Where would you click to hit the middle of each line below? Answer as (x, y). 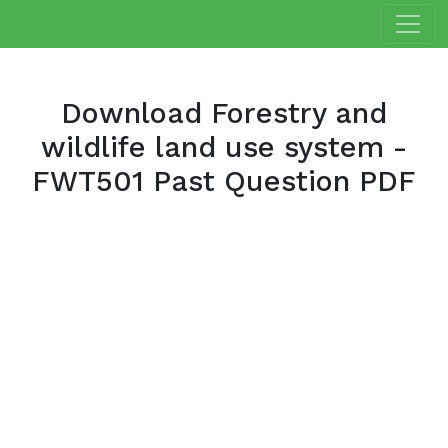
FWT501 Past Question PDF (224, 181)
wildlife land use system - (224, 147)
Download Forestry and (224, 113)
